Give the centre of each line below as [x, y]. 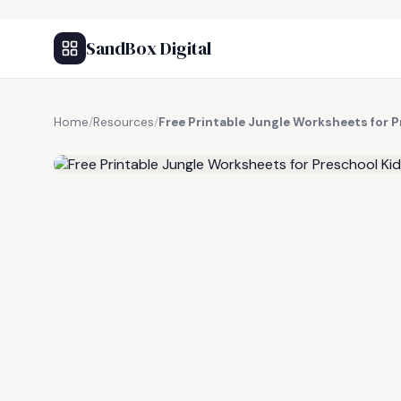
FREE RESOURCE [142, 142]
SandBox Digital [149, 48]
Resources [124, 122]
